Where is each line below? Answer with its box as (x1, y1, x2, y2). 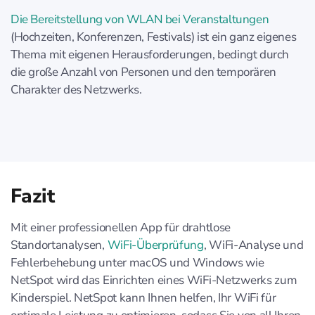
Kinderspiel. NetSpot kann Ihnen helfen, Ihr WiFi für (11, 290, 276, 307)
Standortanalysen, (11, 237, 108, 254)
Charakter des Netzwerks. (11, 82, 142, 98)
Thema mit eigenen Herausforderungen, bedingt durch (11, 46, 290, 63)
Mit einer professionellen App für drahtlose (11, 219, 231, 236)
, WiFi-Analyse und (203, 237, 304, 254)
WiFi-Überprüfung (107, 237, 204, 254)
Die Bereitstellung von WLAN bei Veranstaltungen (11, 11, 269, 28)
